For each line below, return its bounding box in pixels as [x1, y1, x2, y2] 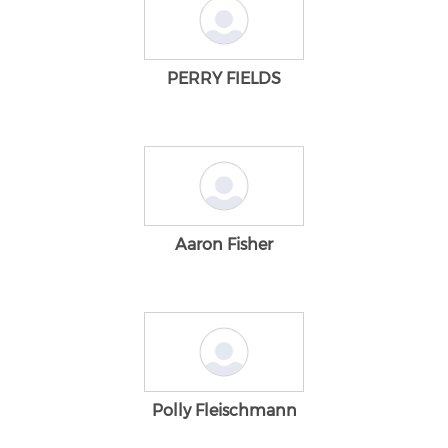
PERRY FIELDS [167, 68, 281, 88]
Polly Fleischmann [151, 400, 297, 420]
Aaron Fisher [175, 234, 273, 254]
